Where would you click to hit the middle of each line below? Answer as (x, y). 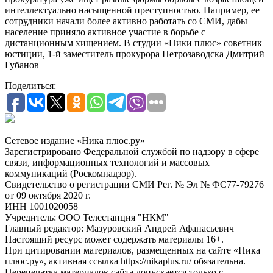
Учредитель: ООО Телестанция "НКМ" (87, 218)
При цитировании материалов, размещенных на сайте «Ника (133, 250)
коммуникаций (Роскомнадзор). (71, 174)
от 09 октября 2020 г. (48, 196)
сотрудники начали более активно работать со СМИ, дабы (126, 21)
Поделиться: (30, 86)
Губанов (22, 65)
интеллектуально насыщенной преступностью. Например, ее (132, 10)
